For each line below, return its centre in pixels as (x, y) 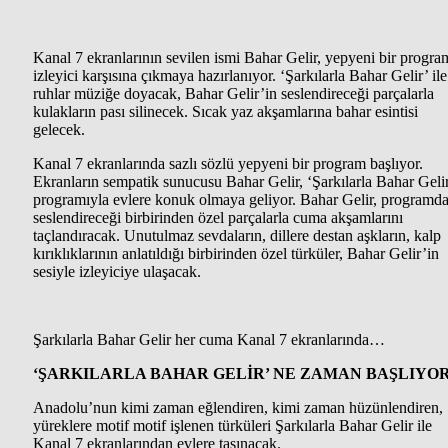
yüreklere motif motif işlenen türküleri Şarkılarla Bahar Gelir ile (232, 425)
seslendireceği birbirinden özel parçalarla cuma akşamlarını (218, 217)
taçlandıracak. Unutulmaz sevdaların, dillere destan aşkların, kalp (237, 235)
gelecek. (59, 129)
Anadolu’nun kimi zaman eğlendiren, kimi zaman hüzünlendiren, (238, 407)
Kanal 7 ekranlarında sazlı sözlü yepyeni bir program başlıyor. (228, 163)
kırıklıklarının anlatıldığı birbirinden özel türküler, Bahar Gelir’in (236, 253)
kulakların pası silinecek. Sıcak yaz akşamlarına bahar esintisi (225, 111)
